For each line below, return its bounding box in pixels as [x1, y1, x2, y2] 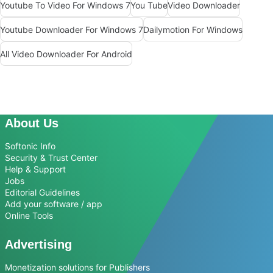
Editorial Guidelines [5, 187, 80, 198]
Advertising [5, 238, 72, 252]
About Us [5, 116, 58, 130]
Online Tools [5, 210, 53, 221]
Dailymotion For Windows [143, 24, 243, 35]
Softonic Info [5, 141, 55, 152]
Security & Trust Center [5, 152, 97, 163]
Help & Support [5, 164, 66, 175]
